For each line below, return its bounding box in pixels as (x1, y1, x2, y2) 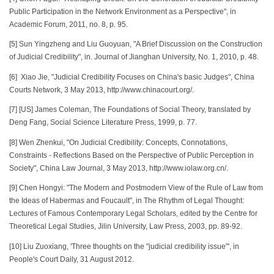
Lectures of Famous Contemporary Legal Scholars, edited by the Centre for (9, 210, 257, 218)
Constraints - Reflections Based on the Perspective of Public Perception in (9, 151, 254, 159)
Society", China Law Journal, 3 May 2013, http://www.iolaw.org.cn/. (9, 164, 228, 172)
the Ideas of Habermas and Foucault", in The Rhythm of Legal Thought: (9, 197, 244, 205)
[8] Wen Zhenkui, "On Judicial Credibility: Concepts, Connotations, (9, 138, 228, 146)
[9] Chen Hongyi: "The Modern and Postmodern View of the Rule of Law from (9, 184, 263, 192)
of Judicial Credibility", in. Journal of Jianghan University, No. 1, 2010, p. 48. (9, 53, 259, 61)
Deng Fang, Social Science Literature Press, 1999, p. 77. (9, 119, 199, 127)
